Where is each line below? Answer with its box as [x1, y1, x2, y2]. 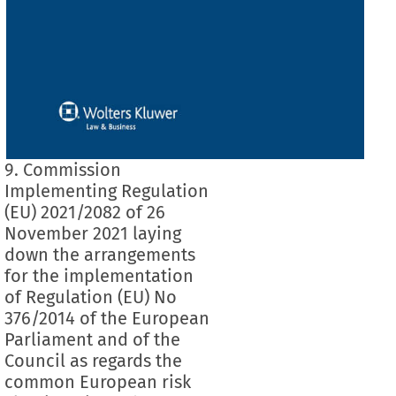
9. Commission [4, 158, 121, 180]
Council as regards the [4, 349, 182, 371]
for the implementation [4, 264, 194, 286]
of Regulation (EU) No [4, 286, 177, 308]
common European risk [4, 370, 191, 392]
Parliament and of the [4, 328, 180, 350]
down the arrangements [4, 243, 195, 265]
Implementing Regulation [4, 179, 209, 202]
